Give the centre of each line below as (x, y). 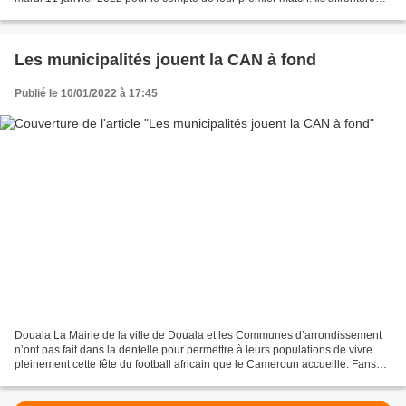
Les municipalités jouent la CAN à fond (165, 59)
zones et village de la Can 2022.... (98, 379)
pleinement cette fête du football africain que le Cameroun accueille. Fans (195, 365)
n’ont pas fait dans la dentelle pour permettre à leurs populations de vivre (193, 350)
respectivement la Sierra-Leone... (96, 12)
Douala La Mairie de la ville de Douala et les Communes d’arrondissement (198, 336)
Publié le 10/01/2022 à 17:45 (86, 93)
